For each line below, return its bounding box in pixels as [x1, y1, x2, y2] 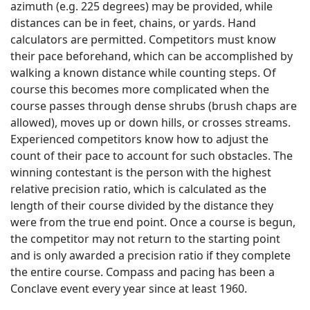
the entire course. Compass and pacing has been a [10, 264, 275, 280]
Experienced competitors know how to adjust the [10, 131, 268, 147]
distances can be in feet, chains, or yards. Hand [10, 15, 256, 30]
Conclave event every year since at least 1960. [10, 281, 247, 296]
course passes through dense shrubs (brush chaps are [10, 98, 297, 113]
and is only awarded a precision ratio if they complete [10, 248, 291, 263]
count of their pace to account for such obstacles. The [10, 148, 293, 163]
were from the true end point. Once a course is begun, [10, 215, 295, 230]
